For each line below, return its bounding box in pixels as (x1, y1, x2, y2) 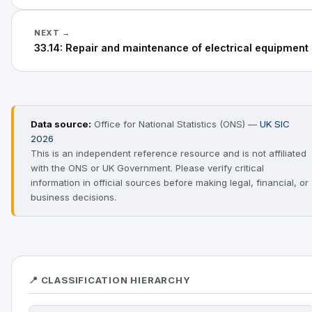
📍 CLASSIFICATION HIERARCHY (29, 274, 191, 286)
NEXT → (34, 28, 70, 38)
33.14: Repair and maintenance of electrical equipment (34, 42, 309, 54)
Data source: (31, 118, 91, 130)
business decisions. (31, 192, 116, 203)
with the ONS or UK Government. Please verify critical (31, 162, 264, 173)
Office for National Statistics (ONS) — (91, 118, 260, 130)
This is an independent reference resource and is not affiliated (31, 148, 306, 159)
